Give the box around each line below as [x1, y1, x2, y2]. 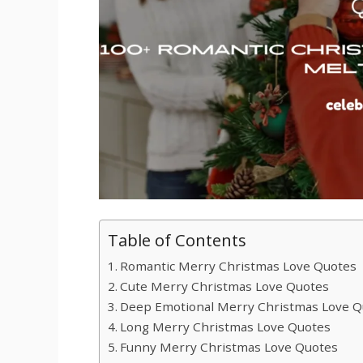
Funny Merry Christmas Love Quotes [120, 339, 339, 356]
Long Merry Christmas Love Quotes [120, 318, 331, 335]
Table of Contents [108, 228, 246, 252]
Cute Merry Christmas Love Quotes [120, 278, 330, 295]
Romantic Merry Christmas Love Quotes [120, 258, 357, 275]
